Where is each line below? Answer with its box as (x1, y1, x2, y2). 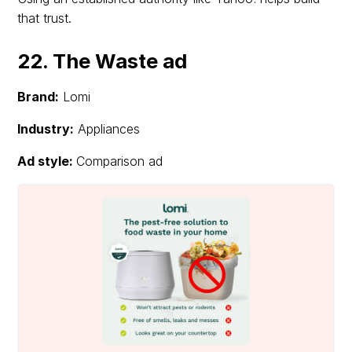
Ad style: (17, 152, 77, 169)
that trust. (17, 9, 72, 26)
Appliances (74, 120, 141, 137)
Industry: (17, 120, 75, 137)
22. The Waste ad (17, 48, 188, 73)
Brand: (17, 88, 60, 104)
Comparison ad (76, 152, 163, 169)
